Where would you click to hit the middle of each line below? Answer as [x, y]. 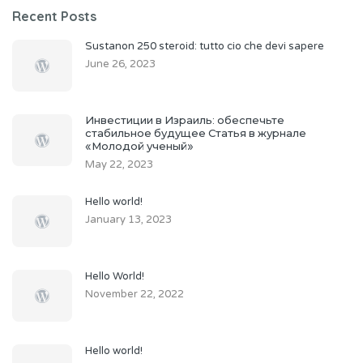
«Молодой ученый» [139, 146]
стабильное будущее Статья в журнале [196, 133]
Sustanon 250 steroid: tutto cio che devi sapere [205, 46]
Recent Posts [54, 16]
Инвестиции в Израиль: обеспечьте [185, 120]
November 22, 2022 [135, 294]
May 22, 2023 [119, 164]
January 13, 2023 [128, 219]
